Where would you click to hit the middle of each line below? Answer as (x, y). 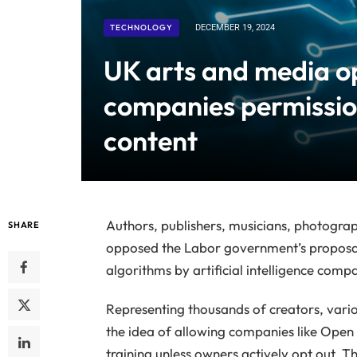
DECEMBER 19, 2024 (235, 28)
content (151, 141)
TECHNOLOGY (141, 28)
